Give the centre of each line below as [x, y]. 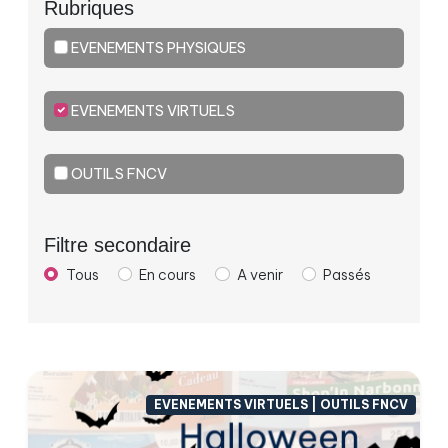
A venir [259, 274]
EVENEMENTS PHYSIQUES [157, 47]
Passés [347, 274]
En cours [168, 274]
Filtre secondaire [117, 244]
